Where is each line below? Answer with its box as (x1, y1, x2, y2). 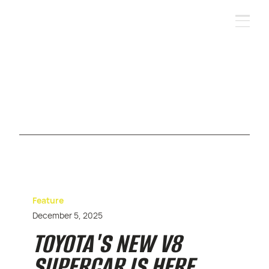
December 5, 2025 (32, 210, 103, 221)
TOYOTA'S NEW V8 (32, 226, 182, 261)
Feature (32, 195, 64, 206)
